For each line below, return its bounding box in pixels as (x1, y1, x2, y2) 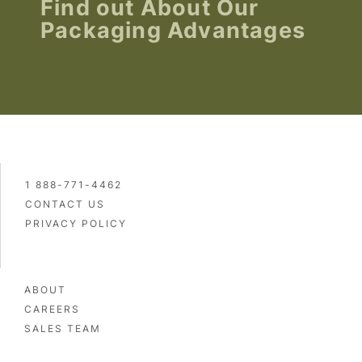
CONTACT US (25, 198, 105, 211)
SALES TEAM (24, 322, 101, 335)
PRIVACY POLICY (25, 217, 127, 230)
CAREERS (24, 303, 80, 316)
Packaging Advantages (40, 17, 306, 44)
